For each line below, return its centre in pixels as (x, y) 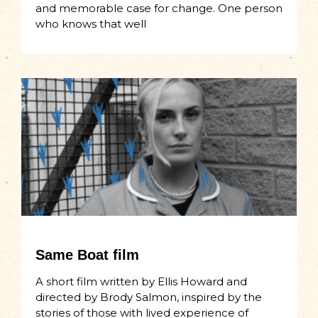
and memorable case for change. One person (159, 9)
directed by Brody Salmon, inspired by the (149, 297)
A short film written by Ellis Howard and (141, 282)
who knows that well (91, 24)
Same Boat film (87, 255)
